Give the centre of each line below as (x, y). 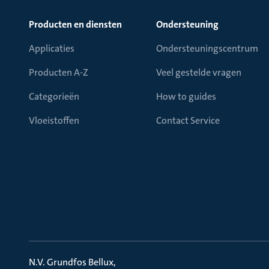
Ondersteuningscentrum (207, 48)
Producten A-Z (59, 72)
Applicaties (52, 48)
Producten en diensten (75, 24)
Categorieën (54, 96)
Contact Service (188, 120)
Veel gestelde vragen (199, 72)
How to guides (186, 96)
